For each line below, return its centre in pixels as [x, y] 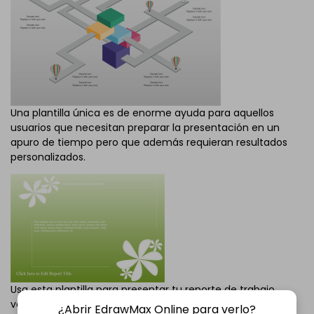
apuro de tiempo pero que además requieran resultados [149, 143]
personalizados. [48, 157]
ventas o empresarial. [63, 304]
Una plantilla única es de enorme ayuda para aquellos [142, 113]
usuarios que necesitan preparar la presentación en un [145, 128]
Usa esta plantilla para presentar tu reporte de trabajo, [144, 289]
